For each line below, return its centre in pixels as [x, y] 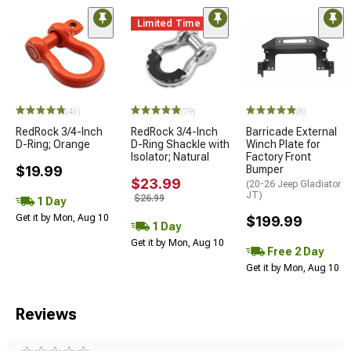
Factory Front [279, 156]
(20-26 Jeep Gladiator [293, 184]
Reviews [46, 314]
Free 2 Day [294, 251]
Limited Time [169, 23]
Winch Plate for [283, 144]
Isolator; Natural [170, 156]
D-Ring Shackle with [180, 144]
